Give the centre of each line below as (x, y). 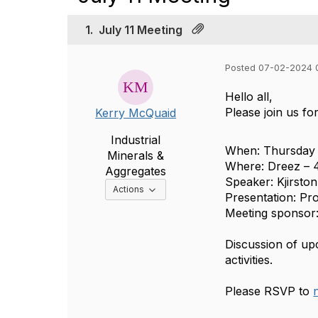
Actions (130, 189)
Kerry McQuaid (136, 113)
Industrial (136, 140)
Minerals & (136, 155)
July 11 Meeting (141, 30)
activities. (249, 260)
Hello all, (249, 97)
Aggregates (136, 171)
